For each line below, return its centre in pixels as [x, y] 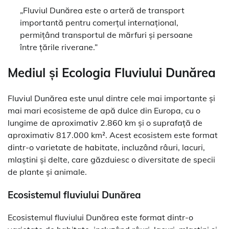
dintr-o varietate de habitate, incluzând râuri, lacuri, [106, 147]
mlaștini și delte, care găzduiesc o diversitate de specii [111, 159]
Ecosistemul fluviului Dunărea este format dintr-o [100, 217]
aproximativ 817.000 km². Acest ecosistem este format [113, 135]
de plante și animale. [47, 171]
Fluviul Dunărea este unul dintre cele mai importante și [111, 98]
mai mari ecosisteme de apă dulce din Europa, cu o [104, 110]
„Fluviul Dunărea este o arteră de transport [102, 10]
